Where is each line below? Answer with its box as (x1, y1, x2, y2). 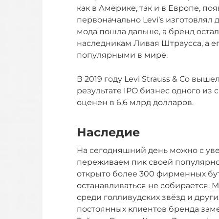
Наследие (77, 125, 140, 140)
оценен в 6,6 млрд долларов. (77, 98, 194, 108)
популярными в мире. (77, 50, 168, 60)
